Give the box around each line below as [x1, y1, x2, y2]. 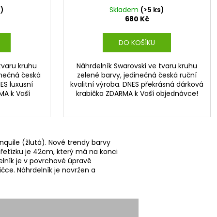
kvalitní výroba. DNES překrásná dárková [70, 79, 203, 89]
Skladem [109, 4, 140, 15]
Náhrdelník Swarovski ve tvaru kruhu [77, 61, 197, 71]
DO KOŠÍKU [118, 37, 155, 47]
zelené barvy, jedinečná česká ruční [77, 70, 197, 80]
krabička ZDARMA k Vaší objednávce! [76, 88, 198, 98]
